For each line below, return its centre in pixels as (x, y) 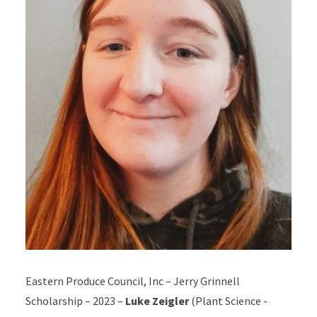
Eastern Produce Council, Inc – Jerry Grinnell (132, 281)
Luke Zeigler (157, 301)
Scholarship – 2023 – (75, 301)
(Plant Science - (228, 301)
